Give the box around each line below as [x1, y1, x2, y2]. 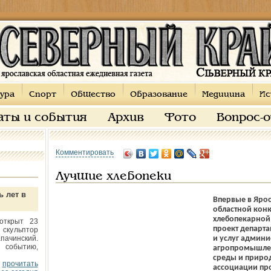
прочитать [2, 260, 38, 268]
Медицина [201, 91, 245, 99]
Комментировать [55, 148, 114, 157]
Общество [70, 91, 116, 99]
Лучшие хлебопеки [55, 171, 171, 182]
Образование [129, 91, 188, 99]
